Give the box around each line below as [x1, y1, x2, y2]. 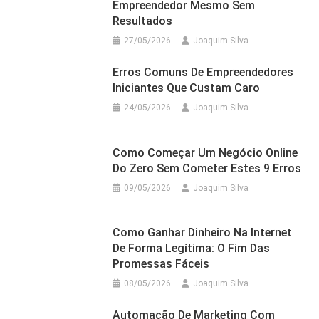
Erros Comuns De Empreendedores [113, 65, 294, 79]
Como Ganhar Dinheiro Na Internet [113, 226, 293, 240]
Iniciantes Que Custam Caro [113, 80, 261, 95]
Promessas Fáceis [113, 257, 210, 271]
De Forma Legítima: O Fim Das [113, 241, 271, 256]
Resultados [113, 14, 173, 28]
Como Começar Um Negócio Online [113, 145, 298, 159]
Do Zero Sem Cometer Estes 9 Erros [113, 161, 302, 175]
